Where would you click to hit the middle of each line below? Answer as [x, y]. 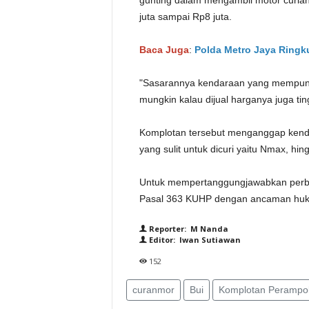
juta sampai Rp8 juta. [185, 17]
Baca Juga [164, 50]
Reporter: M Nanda [187, 229]
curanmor [153, 290]
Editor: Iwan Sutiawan [193, 240]
